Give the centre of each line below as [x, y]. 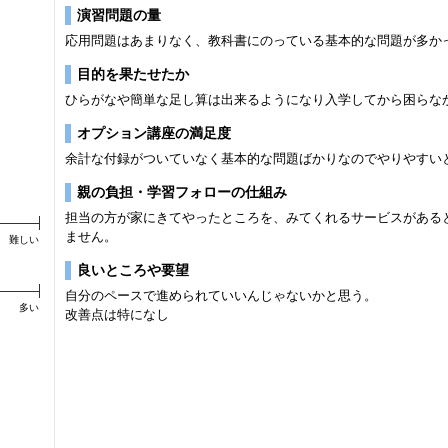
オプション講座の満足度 [154, 133]
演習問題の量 [119, 15]
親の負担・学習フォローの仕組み [182, 192]
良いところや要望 [133, 270]
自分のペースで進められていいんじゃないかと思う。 [221, 295]
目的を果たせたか [133, 74]
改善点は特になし [117, 314]
